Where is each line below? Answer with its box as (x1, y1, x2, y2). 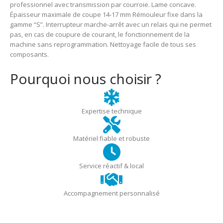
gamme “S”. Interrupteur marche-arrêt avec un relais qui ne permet (10, 20, 212, 29)
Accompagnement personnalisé (63, 188, 160, 198)
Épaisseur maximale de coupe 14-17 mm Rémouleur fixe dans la (10, 10, 203, 19)
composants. (10, 50, 49, 59)
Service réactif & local (79, 161, 144, 170)
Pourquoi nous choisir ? (10, 69, 161, 88)
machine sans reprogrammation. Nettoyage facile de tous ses (10, 40, 196, 49)
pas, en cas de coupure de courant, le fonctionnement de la (10, 30, 190, 39)
